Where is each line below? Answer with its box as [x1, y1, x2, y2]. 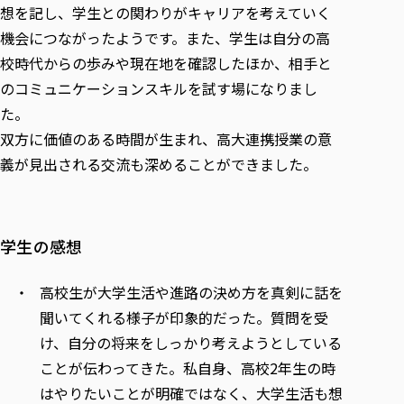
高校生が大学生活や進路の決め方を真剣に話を [40, 280, 343, 303]
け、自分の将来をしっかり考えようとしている [40, 331, 342, 353]
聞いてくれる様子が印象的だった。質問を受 [40, 306, 328, 328]
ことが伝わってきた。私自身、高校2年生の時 [40, 356, 335, 379]
